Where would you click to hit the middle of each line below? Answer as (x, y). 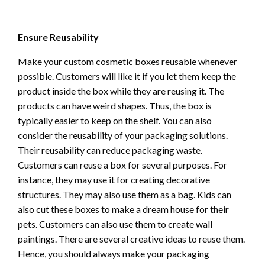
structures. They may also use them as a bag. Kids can (125, 195)
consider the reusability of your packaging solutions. (123, 135)
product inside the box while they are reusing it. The (121, 91)
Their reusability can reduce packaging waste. (110, 150)
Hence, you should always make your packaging (114, 254)
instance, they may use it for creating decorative (114, 180)
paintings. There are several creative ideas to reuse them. (131, 239)
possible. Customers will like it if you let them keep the (127, 76)
